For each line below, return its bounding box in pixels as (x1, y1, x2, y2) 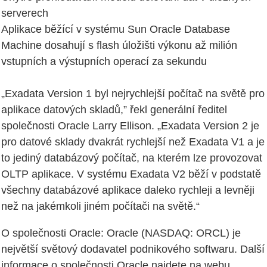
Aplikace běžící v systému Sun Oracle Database (1, 23, 230, 36)
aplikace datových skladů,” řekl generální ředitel (1, 104, 227, 116)
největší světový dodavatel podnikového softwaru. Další (1, 243, 265, 256)
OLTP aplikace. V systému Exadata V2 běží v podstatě (1, 168, 261, 181)
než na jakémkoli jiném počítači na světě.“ (1, 200, 200, 213)
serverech (1, 7, 48, 20)
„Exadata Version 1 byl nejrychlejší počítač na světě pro (1, 88, 265, 100)
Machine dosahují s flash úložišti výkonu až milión (1, 39, 237, 52)
